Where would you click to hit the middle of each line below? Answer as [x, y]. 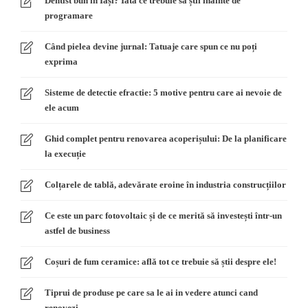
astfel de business [77, 230]
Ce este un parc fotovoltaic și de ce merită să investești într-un [163, 215]
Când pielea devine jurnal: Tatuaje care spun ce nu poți [151, 46]
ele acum [62, 107]
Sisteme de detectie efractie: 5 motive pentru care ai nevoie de [163, 92]
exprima [61, 61]
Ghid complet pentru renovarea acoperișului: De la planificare [166, 138]
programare [69, 15]
